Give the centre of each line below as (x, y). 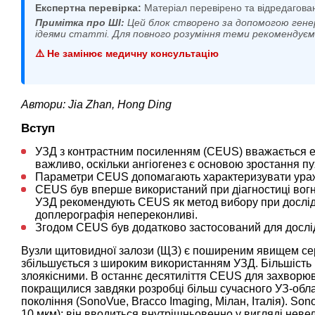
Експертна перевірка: (88, 7)
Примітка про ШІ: (80, 22)
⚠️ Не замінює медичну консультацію (127, 53)
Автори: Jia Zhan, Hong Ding (96, 104)
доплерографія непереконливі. (118, 214)
